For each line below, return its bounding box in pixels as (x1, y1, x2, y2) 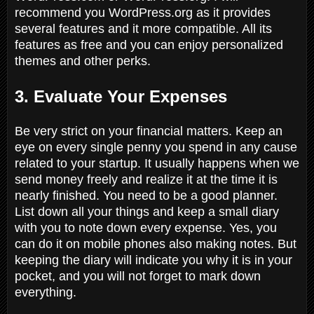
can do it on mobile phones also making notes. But (15, 236, 296, 251)
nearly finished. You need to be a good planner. (15, 188, 278, 203)
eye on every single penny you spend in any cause (15, 139, 297, 154)
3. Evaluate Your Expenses (15, 86, 232, 106)
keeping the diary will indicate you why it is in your (15, 252, 292, 267)
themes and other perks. (15, 53, 154, 68)
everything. (15, 285, 80, 299)
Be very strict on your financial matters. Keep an (15, 123, 282, 138)
